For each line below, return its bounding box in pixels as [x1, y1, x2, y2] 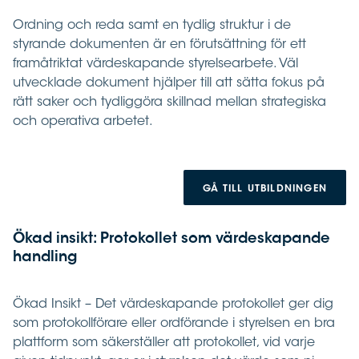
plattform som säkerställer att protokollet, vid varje [13, 337, 315, 350]
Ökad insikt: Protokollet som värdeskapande [13, 232, 330, 248]
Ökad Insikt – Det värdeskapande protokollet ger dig [13, 298, 333, 312]
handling [13, 251, 77, 266]
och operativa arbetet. [13, 115, 153, 129]
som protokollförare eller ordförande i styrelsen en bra [13, 317, 335, 331]
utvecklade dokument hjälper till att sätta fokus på [13, 77, 325, 91]
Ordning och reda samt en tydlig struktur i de [13, 19, 291, 33]
